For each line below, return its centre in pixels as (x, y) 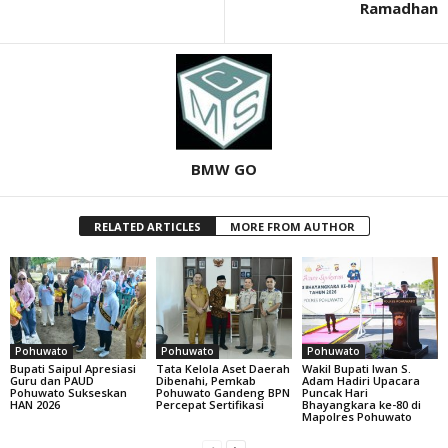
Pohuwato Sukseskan (68, 392)
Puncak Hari (334, 392)
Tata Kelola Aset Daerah (222, 368)
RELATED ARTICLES (147, 227)
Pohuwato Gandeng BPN (222, 392)
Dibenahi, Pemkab (205, 380)
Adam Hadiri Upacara (360, 380)
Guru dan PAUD (52, 380)
